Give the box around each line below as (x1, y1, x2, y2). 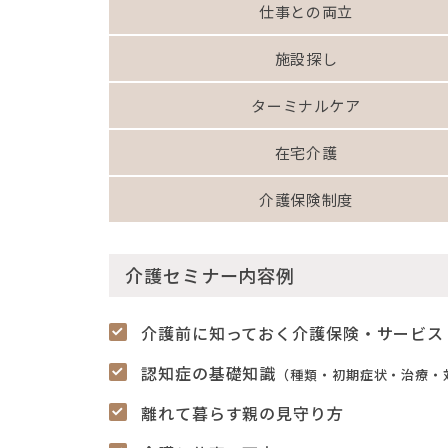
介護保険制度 (259, 188, 353, 210)
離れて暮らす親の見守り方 (141, 400, 344, 425)
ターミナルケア (251, 94, 361, 116)
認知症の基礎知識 (141, 360, 277, 385)
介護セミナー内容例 (125, 261, 296, 288)
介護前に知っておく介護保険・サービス (141, 320, 445, 345)
